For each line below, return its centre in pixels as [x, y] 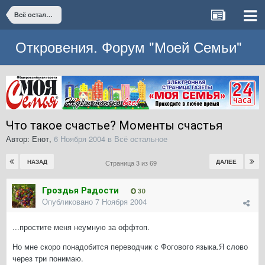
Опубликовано [69, 202]
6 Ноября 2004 [80, 139]
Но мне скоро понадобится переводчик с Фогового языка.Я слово [130, 247]
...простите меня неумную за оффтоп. [81, 227]
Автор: [19, 139]
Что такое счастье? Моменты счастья [114, 126]
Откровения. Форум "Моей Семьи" [129, 46]
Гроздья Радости [80, 191]
